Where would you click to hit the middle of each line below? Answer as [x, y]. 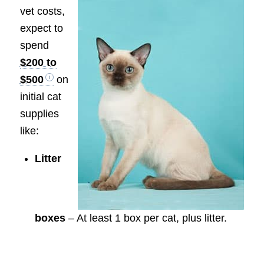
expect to [41, 29]
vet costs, [42, 11]
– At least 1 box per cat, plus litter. [146, 218]
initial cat [40, 97]
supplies [39, 114]
